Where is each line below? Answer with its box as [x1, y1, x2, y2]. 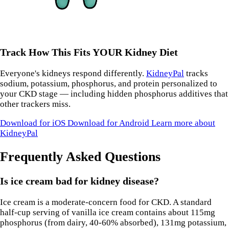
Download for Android [67, 118, 151, 128]
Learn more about [151, 118, 215, 128]
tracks [184, 68, 208, 79]
